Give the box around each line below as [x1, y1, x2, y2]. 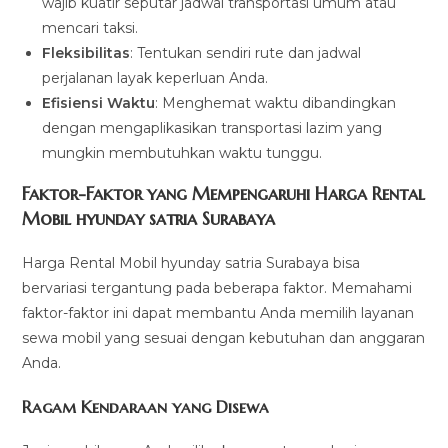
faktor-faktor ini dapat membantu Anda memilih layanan [22, 303, 415, 322]
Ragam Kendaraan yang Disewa [22, 395, 270, 418]
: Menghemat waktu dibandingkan [155, 93, 397, 112]
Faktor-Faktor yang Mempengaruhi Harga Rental [22, 181, 426, 205]
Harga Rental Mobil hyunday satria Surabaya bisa [22, 253, 361, 272]
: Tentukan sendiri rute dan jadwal [130, 43, 362, 62]
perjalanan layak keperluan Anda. [42, 68, 269, 87]
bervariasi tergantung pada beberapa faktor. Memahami [22, 278, 413, 297]
